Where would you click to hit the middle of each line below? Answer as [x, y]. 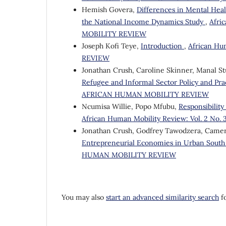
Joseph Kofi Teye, [111, 46]
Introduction [162, 46]
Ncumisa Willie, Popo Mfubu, [130, 107]
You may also [84, 197]
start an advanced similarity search [162, 197]
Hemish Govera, [109, 10]
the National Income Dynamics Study [144, 22]
